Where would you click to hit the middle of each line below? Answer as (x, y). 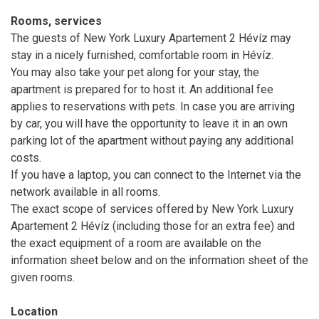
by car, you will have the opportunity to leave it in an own (149, 123)
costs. (26, 157)
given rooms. (43, 277)
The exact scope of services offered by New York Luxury (152, 209)
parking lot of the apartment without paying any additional (152, 140)
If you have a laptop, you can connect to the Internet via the (156, 174)
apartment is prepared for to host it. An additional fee (142, 89)
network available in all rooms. (85, 192)
